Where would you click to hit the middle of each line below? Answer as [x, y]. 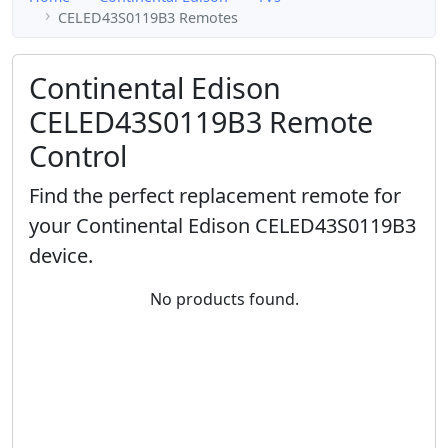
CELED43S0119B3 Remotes [148, 17]
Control [78, 156]
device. [61, 256]
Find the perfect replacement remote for [215, 196]
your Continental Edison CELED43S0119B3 [222, 226]
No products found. [224, 299]
